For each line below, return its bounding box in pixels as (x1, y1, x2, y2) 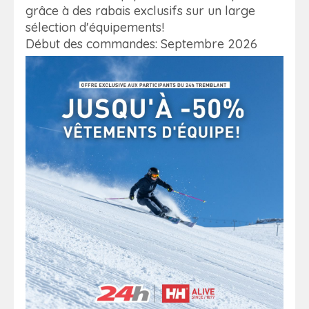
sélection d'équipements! (26, 19, 164, 35)
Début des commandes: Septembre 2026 (26, 35, 257, 52)
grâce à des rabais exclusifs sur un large (26, 2, 255, 19)
